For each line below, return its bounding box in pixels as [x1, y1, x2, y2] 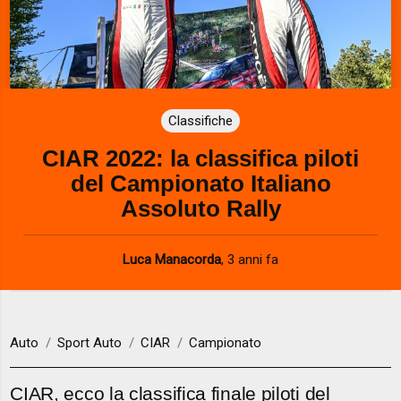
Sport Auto [57, 335, 123, 352]
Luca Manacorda [123, 251, 221, 268]
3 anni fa [227, 251, 278, 268]
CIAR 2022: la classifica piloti [42, 145, 359, 171]
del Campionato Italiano [70, 170, 331, 196]
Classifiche [168, 112, 233, 129]
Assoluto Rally [120, 195, 281, 221]
